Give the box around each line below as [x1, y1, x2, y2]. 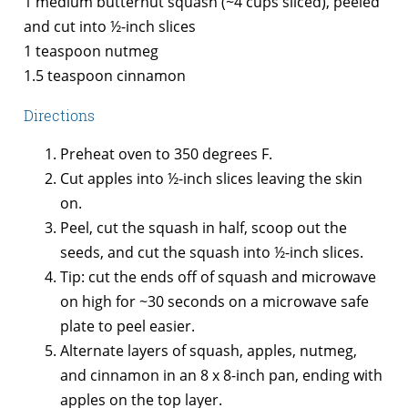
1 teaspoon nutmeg [24, 41, 158, 62]
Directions [24, 106, 95, 126]
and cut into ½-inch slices [24, 16, 196, 37]
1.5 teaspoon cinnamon [24, 66, 189, 87]
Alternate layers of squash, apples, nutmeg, [60, 341, 357, 362]
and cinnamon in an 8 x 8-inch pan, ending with [60, 365, 382, 386]
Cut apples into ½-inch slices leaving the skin [60, 168, 362, 189]
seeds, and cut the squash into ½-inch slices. [60, 242, 363, 263]
